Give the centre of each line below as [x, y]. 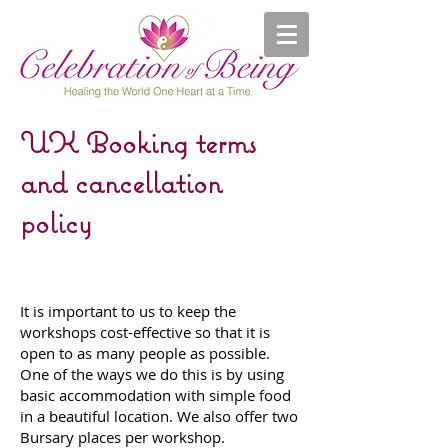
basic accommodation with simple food [155, 395]
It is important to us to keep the [128, 311]
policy [56, 223]
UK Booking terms [138, 143]
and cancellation [121, 183]
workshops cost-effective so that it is [145, 332]
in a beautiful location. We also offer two [159, 416]
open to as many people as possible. [145, 353]
